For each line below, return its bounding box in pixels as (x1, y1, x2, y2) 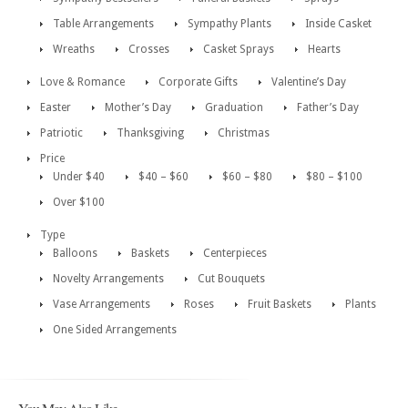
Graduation (205, 101, 263, 115)
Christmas (218, 127, 270, 140)
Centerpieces (203, 247, 267, 260)
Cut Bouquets (198, 272, 265, 286)
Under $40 (53, 170, 105, 184)
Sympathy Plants (188, 17, 271, 31)
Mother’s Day (105, 101, 171, 115)
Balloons (53, 247, 97, 260)
